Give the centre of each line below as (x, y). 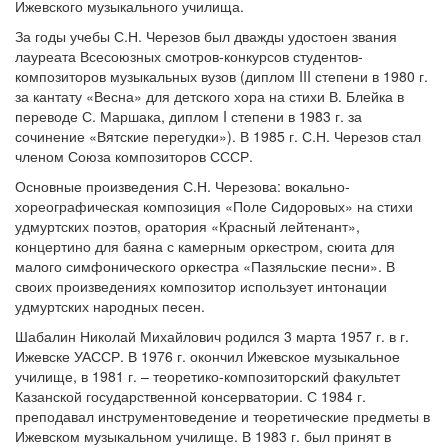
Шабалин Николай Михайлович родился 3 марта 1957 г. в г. (212, 336)
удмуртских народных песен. (110, 306)
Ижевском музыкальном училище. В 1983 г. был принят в (203, 436)
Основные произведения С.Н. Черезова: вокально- (182, 186)
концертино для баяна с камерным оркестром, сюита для (205, 246)
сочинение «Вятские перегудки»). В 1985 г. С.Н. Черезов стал (218, 136)
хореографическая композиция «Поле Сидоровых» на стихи (214, 206)
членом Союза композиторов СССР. (134, 156)
